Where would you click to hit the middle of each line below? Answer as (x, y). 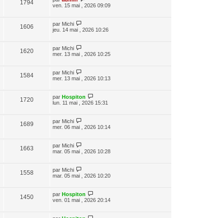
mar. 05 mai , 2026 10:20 (82, 175)
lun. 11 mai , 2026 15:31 (80, 102)
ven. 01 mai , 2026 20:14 (82, 200)
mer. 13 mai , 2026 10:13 (82, 78)
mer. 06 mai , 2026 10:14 (82, 127)
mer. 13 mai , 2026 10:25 (82, 54)
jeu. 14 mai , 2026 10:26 (81, 29)
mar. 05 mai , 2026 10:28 (82, 151)
